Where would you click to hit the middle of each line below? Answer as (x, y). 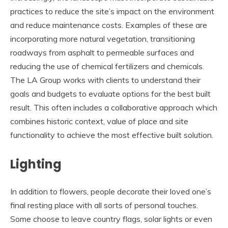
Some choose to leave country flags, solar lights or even (111, 219)
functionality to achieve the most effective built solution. (112, 135)
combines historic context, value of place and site (99, 121)
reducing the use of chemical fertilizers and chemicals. (107, 66)
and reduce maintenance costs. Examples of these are (109, 25)
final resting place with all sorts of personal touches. (104, 205)
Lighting (36, 164)
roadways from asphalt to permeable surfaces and (102, 53)
